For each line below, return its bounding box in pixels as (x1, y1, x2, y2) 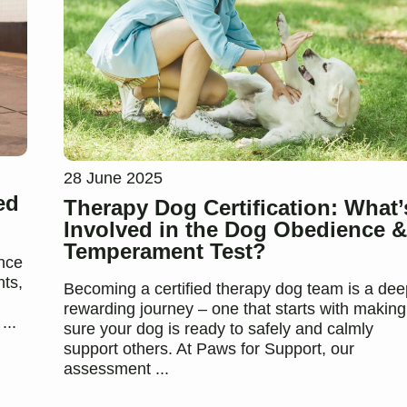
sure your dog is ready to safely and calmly (63, 320, 373, 339)
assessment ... (63, 360, 169, 379)
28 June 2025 (63, 169, 163, 188)
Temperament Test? (63, 239, 266, 264)
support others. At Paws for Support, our (63, 340, 354, 359)
